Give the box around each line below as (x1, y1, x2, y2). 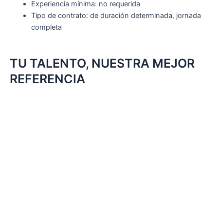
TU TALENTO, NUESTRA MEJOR (10, 55, 195, 71)
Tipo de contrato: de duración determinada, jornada (31, 11, 201, 20)
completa (31, 22, 62, 32)
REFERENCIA (10, 71, 85, 86)
